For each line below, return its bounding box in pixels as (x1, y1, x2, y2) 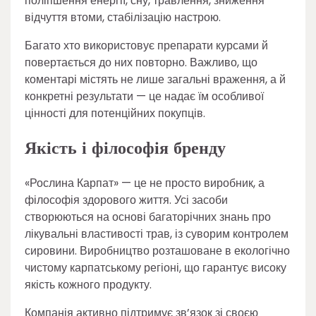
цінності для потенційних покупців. (25, 104, 205, 121)
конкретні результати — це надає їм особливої (25, 87, 264, 104)
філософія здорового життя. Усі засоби (25, 192, 228, 209)
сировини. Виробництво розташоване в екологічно (25, 243, 290, 260)
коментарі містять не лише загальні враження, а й (25, 71, 286, 87)
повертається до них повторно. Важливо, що (25, 54, 257, 71)
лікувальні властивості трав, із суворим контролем (25, 226, 288, 243)
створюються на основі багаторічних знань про (25, 209, 271, 226)
